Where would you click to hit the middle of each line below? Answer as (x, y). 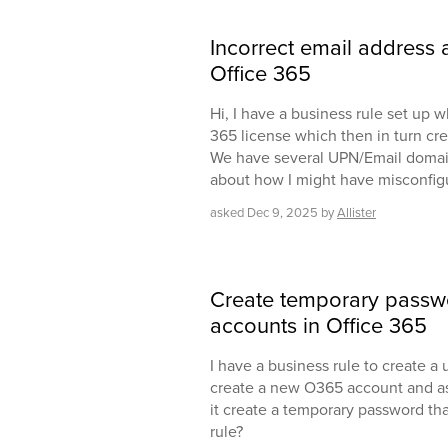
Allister (356, 213)
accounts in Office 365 (318, 326)
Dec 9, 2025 (282, 213)
